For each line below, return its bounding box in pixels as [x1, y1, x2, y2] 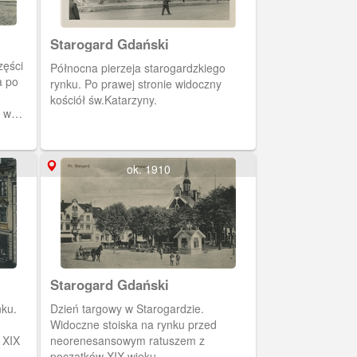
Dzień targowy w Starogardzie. [50, 300, 204, 316]
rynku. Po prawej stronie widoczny [50, 76, 222, 92]
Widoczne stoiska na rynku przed [50, 316, 217, 332]
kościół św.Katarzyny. [50, 92, 157, 108]
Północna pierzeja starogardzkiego [50, 60, 226, 76]
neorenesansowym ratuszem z [50, 332, 205, 348]
